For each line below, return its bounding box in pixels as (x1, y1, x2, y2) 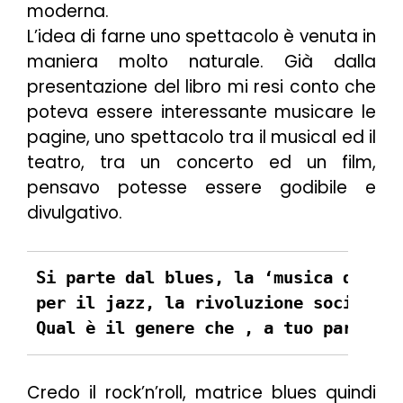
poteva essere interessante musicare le (27, 99, 376, 124)
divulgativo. (27, 200, 122, 225)
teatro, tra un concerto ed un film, (27, 149, 376, 175)
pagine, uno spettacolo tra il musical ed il (27, 124, 376, 149)
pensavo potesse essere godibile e (27, 175, 376, 200)
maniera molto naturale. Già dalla (27, 49, 376, 74)
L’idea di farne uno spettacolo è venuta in (27, 23, 376, 49)
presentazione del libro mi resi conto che (27, 74, 376, 99)
